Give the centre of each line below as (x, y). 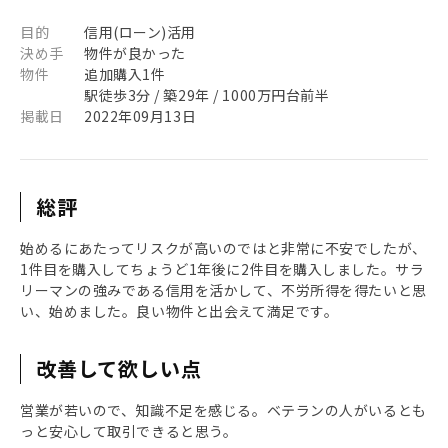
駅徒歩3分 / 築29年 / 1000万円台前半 (207, 95)
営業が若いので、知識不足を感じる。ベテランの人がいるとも (223, 410)
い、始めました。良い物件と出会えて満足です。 (179, 311)
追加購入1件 (125, 74)
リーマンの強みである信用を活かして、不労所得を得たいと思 (223, 290)
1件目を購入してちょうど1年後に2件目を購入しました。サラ (222, 269)
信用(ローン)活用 (140, 32)
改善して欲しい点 (119, 368)
